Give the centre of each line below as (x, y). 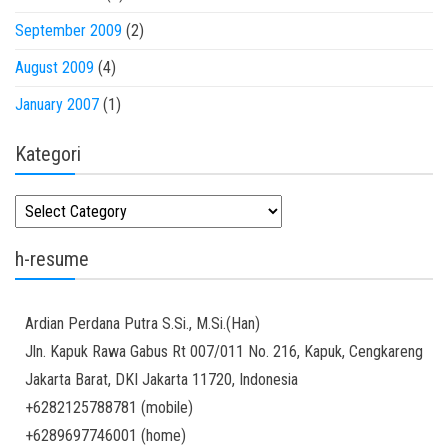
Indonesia (268, 379)
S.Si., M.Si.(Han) (211, 323)
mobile (167, 407)
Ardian (44, 323)
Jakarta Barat (66, 379)
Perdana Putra (113, 323)
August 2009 (54, 67)
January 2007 (57, 104)
